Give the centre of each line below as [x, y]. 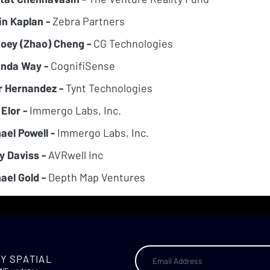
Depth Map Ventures [96, 177]
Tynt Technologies [108, 88]
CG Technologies [132, 44]
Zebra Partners [87, 21]
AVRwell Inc [74, 155]
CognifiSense [82, 66]
